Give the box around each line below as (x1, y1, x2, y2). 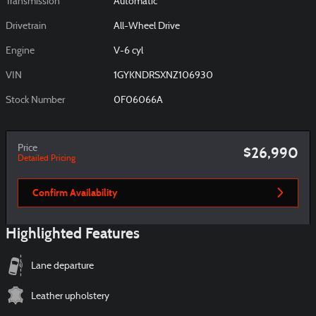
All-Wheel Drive (114, 20, 181, 32)
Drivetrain (6, 20, 47, 32)
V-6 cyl (114, 45, 144, 56)
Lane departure (31, 261, 94, 272)
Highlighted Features (6, 224, 140, 243)
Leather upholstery (31, 291, 109, 303)
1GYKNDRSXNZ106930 (114, 70, 214, 81)
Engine (6, 45, 35, 56)
